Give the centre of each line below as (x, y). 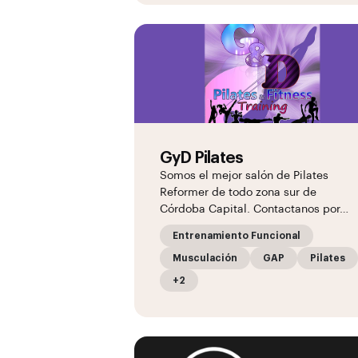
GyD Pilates (202, 158)
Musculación (205, 258)
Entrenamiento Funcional (237, 236)
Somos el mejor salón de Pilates (244, 176)
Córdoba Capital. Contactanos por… (254, 209)
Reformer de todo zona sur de (238, 193)
